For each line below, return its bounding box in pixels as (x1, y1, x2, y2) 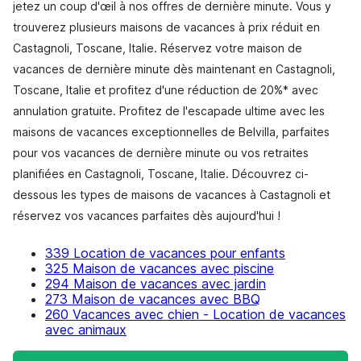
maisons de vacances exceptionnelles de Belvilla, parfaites (13, 125, 330, 139)
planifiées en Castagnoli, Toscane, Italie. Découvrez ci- (13, 167, 309, 180)
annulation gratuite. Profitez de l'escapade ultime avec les (13, 104, 325, 118)
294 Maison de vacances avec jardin (45, 276, 266, 292)
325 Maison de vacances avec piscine (45, 260, 274, 276)
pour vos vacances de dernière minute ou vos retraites (13, 146, 309, 160)
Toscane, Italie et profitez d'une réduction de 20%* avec (13, 83, 318, 97)
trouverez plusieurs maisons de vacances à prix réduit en (13, 20, 320, 34)
